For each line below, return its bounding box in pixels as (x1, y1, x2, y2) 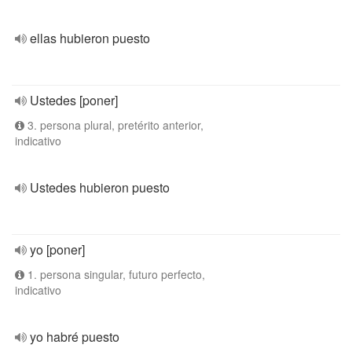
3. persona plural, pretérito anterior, (24, 117, 203, 133)
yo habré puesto (30, 328, 119, 346)
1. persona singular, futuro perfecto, (24, 266, 205, 282)
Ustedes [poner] (30, 91, 118, 109)
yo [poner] (30, 240, 85, 258)
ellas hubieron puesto (30, 29, 150, 47)
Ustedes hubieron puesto (30, 178, 170, 196)
